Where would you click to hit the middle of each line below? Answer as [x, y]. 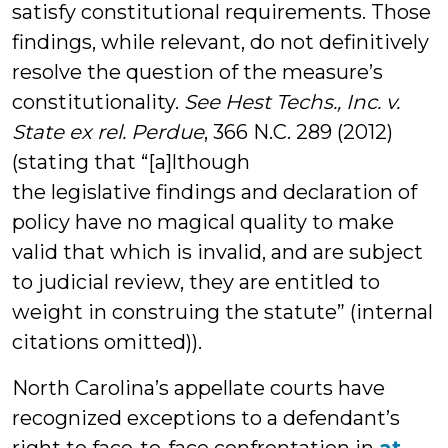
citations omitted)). [107, 342]
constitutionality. [98, 102]
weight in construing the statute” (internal [222, 312]
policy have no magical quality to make [203, 222]
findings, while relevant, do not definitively [220, 42]
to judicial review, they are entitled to [196, 282]
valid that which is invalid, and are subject [217, 252]
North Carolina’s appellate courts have [198, 388]
